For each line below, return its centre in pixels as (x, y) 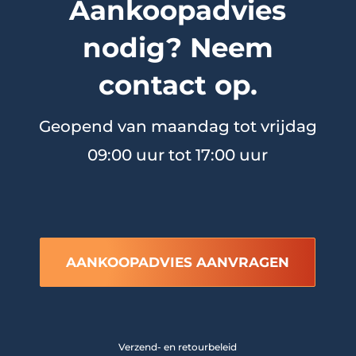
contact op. (178, 85)
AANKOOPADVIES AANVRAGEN (178, 262)
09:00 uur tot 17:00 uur (178, 155)
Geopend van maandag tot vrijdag (178, 126)
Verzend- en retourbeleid (178, 346)
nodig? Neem (178, 47)
